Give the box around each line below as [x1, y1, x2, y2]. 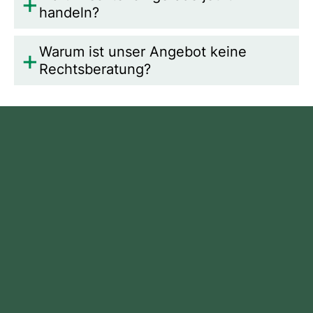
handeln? [38, 3, 99, 21]
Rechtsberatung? [38, 60, 151, 78]
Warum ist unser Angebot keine [38, 43, 247, 60]
